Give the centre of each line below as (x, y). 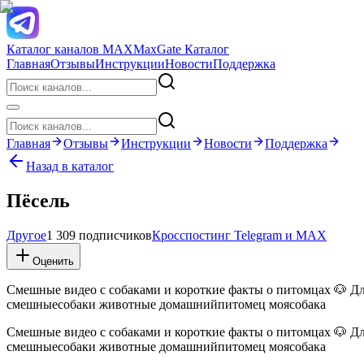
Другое (26, 235)
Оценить (53, 261)
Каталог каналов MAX (70, 49)
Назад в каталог (70, 166)
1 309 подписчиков (99, 235)
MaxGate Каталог (181, 49)
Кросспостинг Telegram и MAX (239, 235)
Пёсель (38, 200)
